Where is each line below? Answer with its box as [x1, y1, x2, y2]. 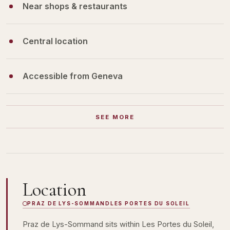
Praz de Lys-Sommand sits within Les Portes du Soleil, [22, 219, 214, 229]
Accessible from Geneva [23, 70, 123, 81]
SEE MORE [95, 113, 135, 121]
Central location [23, 35, 88, 46]
